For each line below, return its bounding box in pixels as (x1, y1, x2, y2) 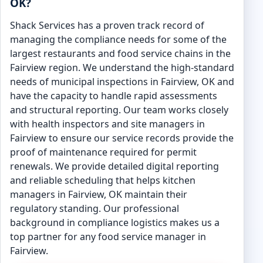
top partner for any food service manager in (10, 230, 206, 243)
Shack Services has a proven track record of (10, 19, 204, 32)
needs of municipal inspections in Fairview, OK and (10, 75, 234, 88)
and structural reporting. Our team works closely (10, 103, 228, 116)
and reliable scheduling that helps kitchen (10, 174, 195, 187)
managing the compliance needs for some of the (10, 33, 227, 46)
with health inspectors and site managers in (10, 117, 205, 130)
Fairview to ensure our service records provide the (10, 131, 234, 144)
